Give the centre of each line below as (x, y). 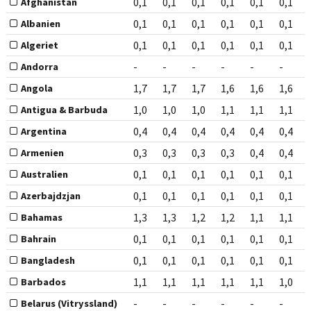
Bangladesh (48, 261)
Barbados (43, 282)
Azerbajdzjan (50, 196)
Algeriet (39, 45)
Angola (36, 89)
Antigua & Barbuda (64, 110)
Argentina (43, 132)
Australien (44, 175)
